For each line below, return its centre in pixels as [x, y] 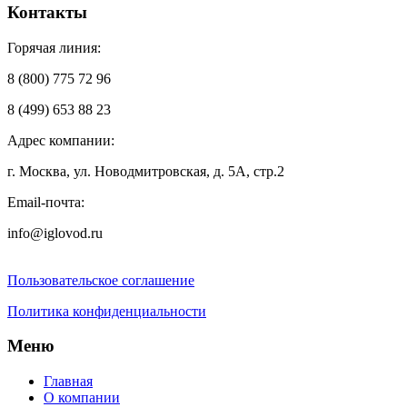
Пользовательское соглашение [101, 280]
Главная [68, 382]
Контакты [47, 12]
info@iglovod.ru [55, 233]
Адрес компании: [61, 140]
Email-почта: [46, 202]
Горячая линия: [54, 47]
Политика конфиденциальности [107, 311]
